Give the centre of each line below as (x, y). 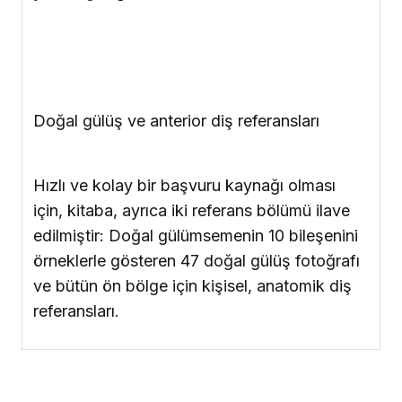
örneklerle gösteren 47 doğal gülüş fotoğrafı (197, 261)
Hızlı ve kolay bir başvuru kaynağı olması (184, 186)
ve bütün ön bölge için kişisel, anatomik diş (192, 286)
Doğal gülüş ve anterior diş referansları (176, 121)
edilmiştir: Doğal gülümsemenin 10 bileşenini (196, 236)
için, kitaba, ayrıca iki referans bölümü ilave (192, 211)
